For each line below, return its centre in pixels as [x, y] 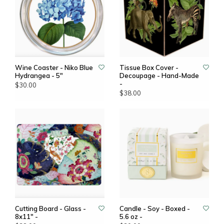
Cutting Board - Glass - [50, 208]
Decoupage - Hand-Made [159, 75]
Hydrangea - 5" [39, 75]
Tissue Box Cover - [149, 67]
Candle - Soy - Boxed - [155, 208]
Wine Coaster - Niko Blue [54, 67]
